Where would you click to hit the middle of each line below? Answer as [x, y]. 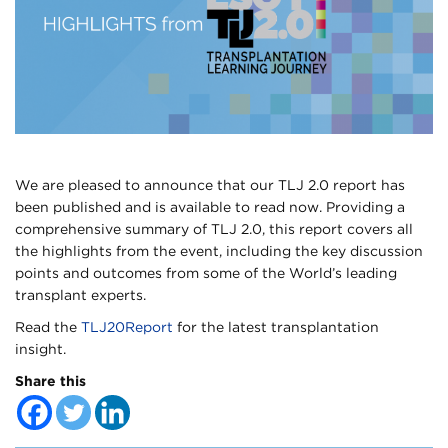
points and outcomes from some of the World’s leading [206, 273]
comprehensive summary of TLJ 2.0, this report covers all [214, 229]
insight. [40, 349]
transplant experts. [80, 295]
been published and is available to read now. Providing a [210, 207]
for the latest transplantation [276, 327]
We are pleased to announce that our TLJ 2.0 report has [210, 185]
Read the [48, 327]
